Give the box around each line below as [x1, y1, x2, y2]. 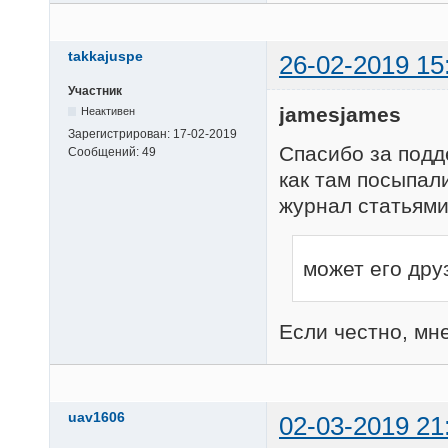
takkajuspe [68, 47, 143, 64]
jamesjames [279, 103, 401, 127]
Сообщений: [68, 144, 142, 159]
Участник [68, 83, 122, 98]
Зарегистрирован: [68, 126, 173, 141]
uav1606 [68, 409, 125, 426]
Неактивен [81, 104, 136, 117]
